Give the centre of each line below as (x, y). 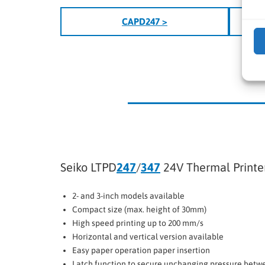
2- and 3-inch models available (128, 195)
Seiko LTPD (88, 167)
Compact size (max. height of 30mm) (139, 209)
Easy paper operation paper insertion (141, 250)
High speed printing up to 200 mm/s (138, 223)
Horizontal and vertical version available (148, 236)
